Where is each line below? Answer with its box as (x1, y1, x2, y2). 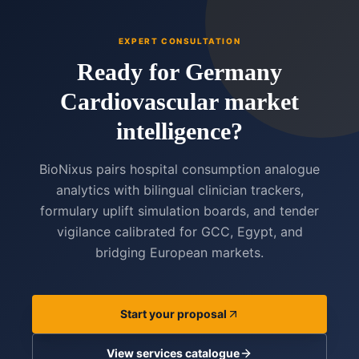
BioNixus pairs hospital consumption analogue (39, 161, 320, 178)
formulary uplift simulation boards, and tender (40, 203, 319, 220)
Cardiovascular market (60, 88, 299, 115)
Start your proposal (119, 307, 227, 321)
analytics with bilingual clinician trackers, (55, 182, 304, 199)
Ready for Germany (77, 58, 282, 86)
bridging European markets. (95, 244, 264, 261)
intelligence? (116, 118, 243, 145)
